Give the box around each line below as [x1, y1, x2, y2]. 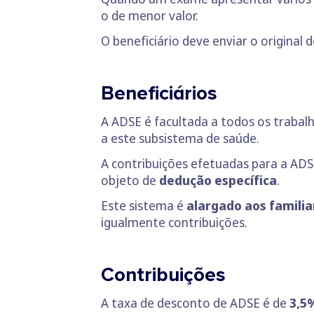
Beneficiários [101, 81, 217, 105]
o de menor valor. [101, 7, 198, 24]
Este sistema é [101, 197, 184, 214]
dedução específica [159, 172, 277, 189]
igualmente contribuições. [101, 214, 247, 231]
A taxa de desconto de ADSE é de [101, 294, 289, 311]
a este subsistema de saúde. [101, 130, 259, 146]
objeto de [101, 172, 159, 189]
